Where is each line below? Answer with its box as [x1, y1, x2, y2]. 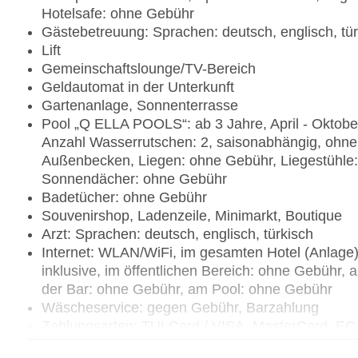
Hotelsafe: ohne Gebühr [42, 6, 194, 22]
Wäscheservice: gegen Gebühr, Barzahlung [42, 300, 319, 316]
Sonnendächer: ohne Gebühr [42, 171, 227, 188]
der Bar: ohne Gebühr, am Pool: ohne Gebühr [42, 281, 332, 298]
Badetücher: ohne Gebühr [42, 189, 207, 206]
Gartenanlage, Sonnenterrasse [42, 97, 238, 114]
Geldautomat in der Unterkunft [42, 79, 234, 96]
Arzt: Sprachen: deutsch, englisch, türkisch [42, 226, 313, 243]
